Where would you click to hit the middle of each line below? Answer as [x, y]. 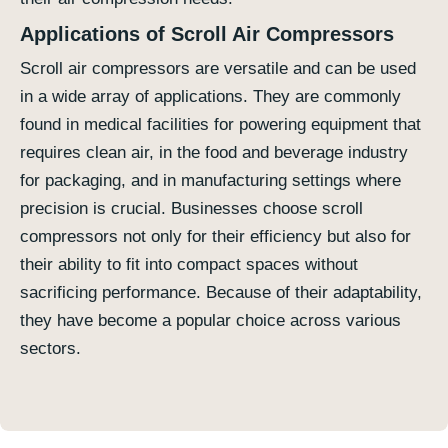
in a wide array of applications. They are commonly [210, 97]
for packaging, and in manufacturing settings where [210, 181]
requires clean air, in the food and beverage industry [214, 153]
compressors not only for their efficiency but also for [215, 237]
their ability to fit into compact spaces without [189, 265]
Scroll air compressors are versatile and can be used [218, 69]
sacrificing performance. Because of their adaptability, [221, 293]
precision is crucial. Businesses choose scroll [191, 209]
